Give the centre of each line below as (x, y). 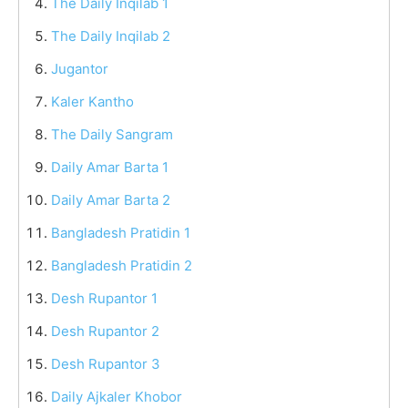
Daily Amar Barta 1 (110, 167)
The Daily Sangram (112, 134)
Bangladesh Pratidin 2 (122, 265)
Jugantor (80, 68)
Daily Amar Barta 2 (111, 199)
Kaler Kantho (92, 101)
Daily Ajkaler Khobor (117, 396)
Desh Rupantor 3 (106, 363)
